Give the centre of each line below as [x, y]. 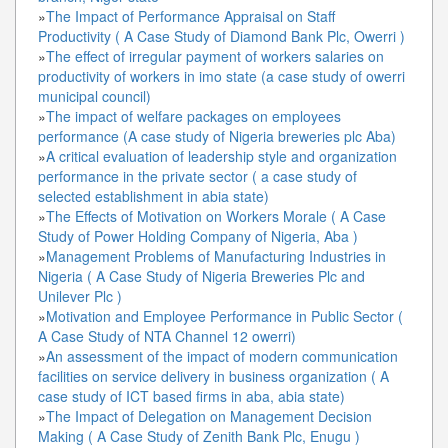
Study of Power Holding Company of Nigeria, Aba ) [198, 235]
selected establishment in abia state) [153, 195]
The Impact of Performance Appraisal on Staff [190, 15]
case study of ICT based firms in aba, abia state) [191, 395]
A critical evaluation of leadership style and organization [221, 155]
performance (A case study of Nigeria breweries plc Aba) [217, 135]
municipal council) [94, 95]
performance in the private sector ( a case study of [197, 175]
